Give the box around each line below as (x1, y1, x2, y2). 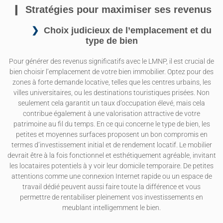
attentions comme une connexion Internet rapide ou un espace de (11, 172, 212, 181)
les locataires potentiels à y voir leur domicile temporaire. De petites (9, 161, 214, 170)
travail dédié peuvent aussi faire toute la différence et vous (22, 182, 201, 191)
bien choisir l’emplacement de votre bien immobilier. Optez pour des (9, 67, 214, 76)
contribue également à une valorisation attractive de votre (23, 109, 200, 118)
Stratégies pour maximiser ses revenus (25, 3, 212, 15)
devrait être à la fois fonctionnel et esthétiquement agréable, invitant (7, 151, 216, 160)
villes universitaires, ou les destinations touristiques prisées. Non (13, 88, 210, 97)
